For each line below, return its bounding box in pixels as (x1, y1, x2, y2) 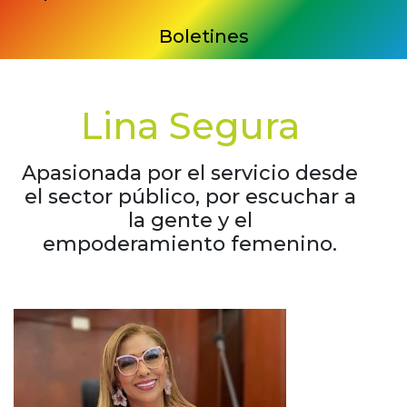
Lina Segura (80, 104, 300, 149)
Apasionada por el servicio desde (22, 161, 358, 186)
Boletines (158, 25, 249, 48)
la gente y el (127, 208, 253, 233)
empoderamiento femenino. (43, 232, 337, 257)
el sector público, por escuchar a (24, 184, 356, 210)
